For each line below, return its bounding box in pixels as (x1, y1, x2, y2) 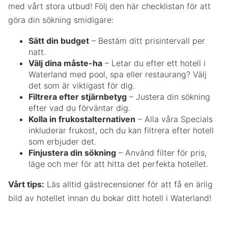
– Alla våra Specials (135, 114, 213, 125)
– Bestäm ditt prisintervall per (89, 36, 205, 46)
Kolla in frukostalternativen (28, 114, 135, 125)
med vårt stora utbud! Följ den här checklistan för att (8, 1, 211, 12)
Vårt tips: (8, 179, 44, 190)
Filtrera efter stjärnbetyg (28, 92, 127, 102)
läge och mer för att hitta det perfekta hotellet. (28, 159, 208, 169)
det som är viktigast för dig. (28, 80, 135, 91)
